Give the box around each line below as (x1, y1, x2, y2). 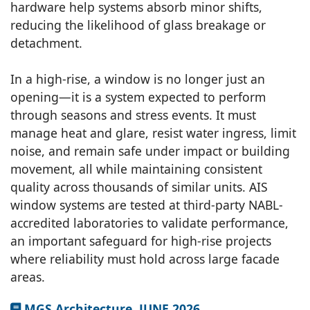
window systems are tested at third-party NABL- (10, 197, 283, 214)
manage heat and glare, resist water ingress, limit (10, 125, 296, 142)
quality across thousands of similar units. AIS (10, 179, 268, 196)
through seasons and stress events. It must (10, 107, 256, 124)
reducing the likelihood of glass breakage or (10, 17, 266, 34)
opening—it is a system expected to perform (10, 89, 266, 106)
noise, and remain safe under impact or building (10, 143, 290, 160)
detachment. (10, 35, 82, 52)
